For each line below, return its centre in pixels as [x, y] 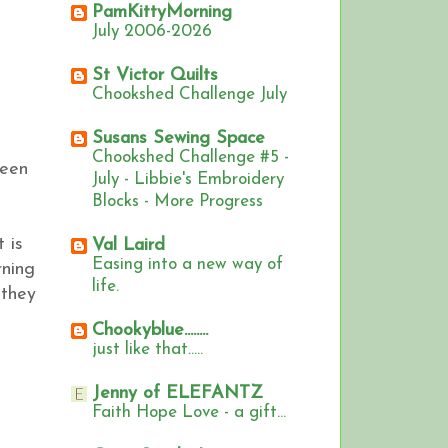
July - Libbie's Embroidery [188, 180]
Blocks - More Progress [177, 202]
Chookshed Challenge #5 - [190, 158]
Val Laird [128, 246]
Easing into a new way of [187, 265]
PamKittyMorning [162, 13]
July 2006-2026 [152, 32]
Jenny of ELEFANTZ [177, 394]
